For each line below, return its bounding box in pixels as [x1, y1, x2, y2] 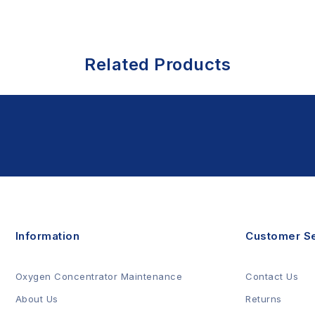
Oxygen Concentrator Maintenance [15, 271, 182, 282]
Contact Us [245, 271, 298, 282]
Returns [245, 293, 282, 304]
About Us [15, 293, 58, 304]
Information [15, 229, 79, 243]
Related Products [84, 54, 231, 75]
